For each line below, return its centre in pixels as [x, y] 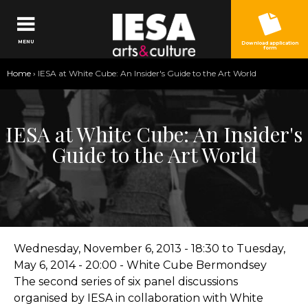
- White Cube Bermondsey [192, 265]
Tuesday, [261, 249]
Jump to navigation [154, 11]
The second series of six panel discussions [126, 282]
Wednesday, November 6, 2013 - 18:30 [117, 249]
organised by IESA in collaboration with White [139, 298]
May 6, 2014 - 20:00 [65, 265]
